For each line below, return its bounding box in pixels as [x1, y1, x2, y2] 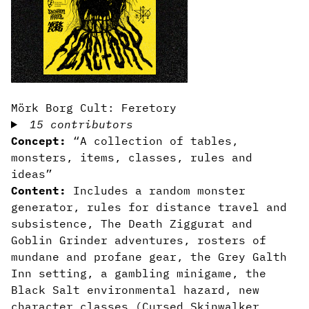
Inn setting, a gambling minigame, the [11, 266, 266, 280]
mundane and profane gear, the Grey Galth [11, 250, 287, 263]
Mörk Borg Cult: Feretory [11, 101, 177, 114]
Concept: [11, 134, 66, 148]
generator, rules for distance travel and [11, 200, 287, 214]
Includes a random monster [66, 183, 246, 197]
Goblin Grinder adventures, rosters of [11, 233, 266, 247]
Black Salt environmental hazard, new [11, 283, 259, 297]
